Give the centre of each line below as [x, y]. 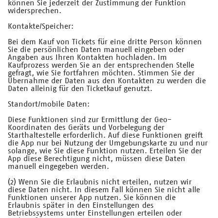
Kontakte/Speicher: [41, 27]
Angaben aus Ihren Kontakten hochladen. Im [87, 58]
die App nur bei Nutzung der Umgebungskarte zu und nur [108, 143]
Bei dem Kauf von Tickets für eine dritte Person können [105, 42]
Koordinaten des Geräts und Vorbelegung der [86, 128]
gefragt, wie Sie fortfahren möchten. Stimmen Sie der [101, 73]
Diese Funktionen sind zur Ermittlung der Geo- [90, 120]
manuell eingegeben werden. [58, 167]
